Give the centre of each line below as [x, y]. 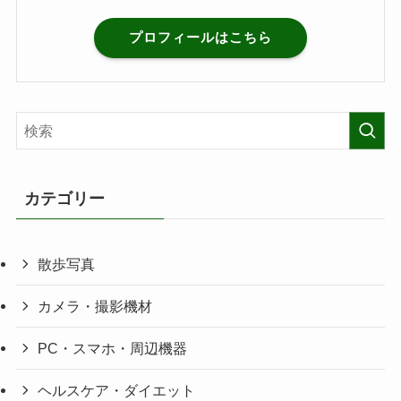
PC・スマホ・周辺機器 [113, 349]
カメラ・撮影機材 [95, 306]
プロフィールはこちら [200, 38]
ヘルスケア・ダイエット [117, 391]
